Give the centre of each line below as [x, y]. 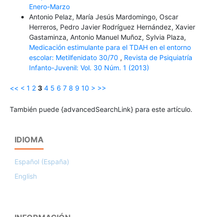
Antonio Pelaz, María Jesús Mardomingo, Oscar [103, 17]
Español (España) [42, 162]
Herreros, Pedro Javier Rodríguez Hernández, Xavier [112, 27]
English [26, 176]
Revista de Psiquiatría [158, 58]
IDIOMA [29, 140]
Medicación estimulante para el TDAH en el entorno [110, 47]
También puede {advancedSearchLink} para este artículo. [101, 109]
